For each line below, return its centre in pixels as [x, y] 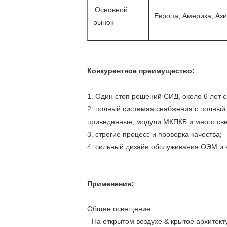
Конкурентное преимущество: [141, 71]
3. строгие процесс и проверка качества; [155, 134]
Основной [111, 10]
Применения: [110, 184]
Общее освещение [131, 209]
